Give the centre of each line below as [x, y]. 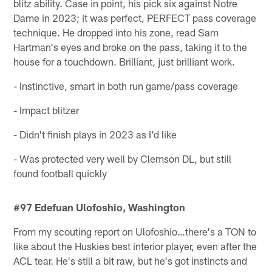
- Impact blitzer [46, 110]
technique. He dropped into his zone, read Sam [116, 32]
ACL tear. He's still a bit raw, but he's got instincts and [131, 260]
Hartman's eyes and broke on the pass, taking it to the [131, 46]
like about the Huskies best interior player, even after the [135, 246]
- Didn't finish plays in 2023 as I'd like [95, 134]
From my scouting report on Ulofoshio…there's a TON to [135, 231]
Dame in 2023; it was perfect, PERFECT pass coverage [135, 17]
